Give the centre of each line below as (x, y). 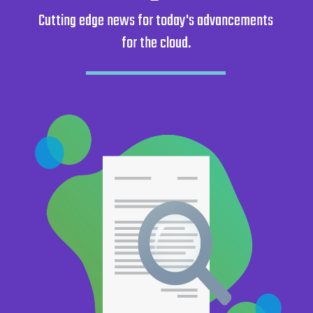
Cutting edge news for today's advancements (156, 21)
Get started (67, 20)
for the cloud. (156, 44)
